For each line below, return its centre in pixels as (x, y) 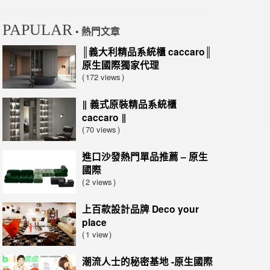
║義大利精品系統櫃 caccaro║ (147, 52)
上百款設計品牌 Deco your (140, 209)
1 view (97, 234)
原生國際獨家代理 (121, 65)
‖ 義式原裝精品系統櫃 (129, 104)
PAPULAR (37, 30)
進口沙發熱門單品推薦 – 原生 (145, 156)
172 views (103, 77)
